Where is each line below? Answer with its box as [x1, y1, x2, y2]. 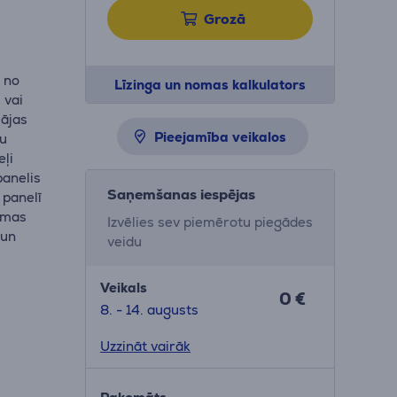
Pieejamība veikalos [153, 128, 286, 145]
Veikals [99, 279, 147, 296]
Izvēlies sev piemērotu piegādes [106, 214, 313, 230]
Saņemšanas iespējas [106, 185, 255, 204]
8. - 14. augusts [99, 301, 198, 318]
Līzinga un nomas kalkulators [113, 76, 306, 93]
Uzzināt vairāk [99, 338, 191, 354]
